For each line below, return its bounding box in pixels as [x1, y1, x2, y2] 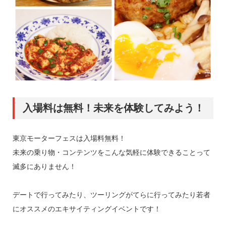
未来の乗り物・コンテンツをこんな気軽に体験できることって [12, 148, 210, 156]
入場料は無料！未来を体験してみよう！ [22, 102, 204, 114]
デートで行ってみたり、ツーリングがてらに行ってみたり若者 [12, 190, 210, 199]
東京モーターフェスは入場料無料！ [12, 134, 126, 142]
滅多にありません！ [12, 162, 76, 171]
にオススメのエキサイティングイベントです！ [12, 204, 161, 213]
